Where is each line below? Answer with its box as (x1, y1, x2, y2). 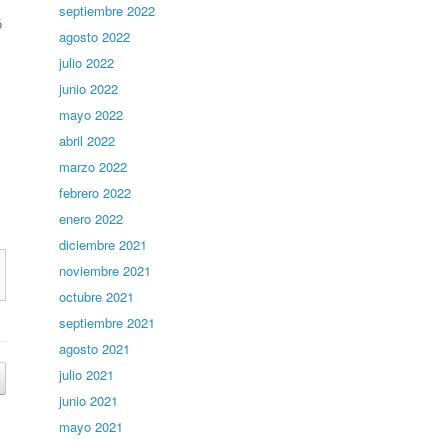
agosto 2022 (59, 27, 131, 46)
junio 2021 (59, 391, 119, 410)
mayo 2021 (59, 417, 124, 436)
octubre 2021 (59, 287, 135, 306)
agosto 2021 (59, 339, 131, 358)
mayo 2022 (59, 105, 124, 124)
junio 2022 (59, 79, 119, 98)
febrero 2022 (59, 183, 132, 202)
